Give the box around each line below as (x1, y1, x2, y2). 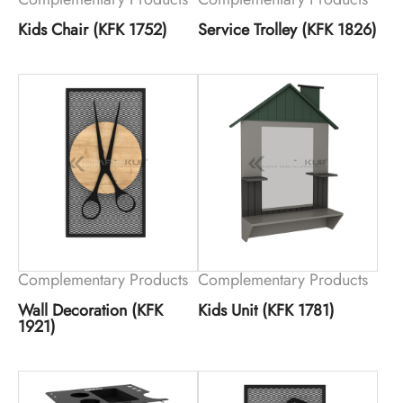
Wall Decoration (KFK (18, 299, 163, 322)
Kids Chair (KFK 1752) (18, 18, 167, 41)
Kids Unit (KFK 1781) (197, 299, 335, 322)
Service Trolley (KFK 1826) (197, 18, 377, 41)
